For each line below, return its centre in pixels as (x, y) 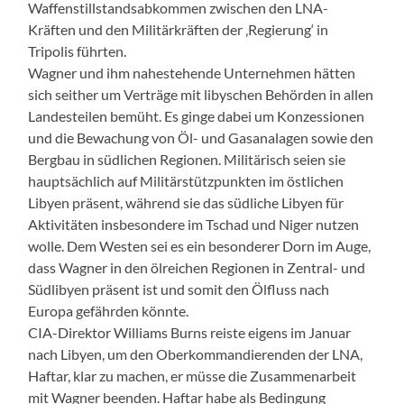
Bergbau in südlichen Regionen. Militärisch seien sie (187, 159)
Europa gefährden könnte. (109, 310)
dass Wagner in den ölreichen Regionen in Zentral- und (197, 267)
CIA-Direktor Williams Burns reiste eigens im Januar (190, 332)
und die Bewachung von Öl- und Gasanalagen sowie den (201, 137)
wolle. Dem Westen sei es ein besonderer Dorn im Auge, (200, 245)
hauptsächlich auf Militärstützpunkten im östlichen (186, 180)
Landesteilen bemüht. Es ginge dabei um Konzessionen (197, 115)
